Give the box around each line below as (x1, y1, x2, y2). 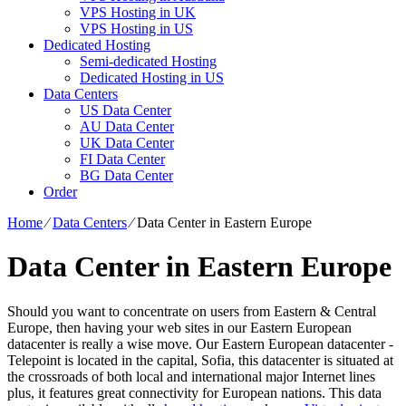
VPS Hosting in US (80, 20, 193, 36)
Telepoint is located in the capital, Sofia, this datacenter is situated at (7, 352, 393, 368)
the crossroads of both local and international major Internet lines (7, 368, 375, 384)
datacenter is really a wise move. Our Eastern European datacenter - (7, 335, 393, 352)
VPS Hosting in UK (80, 4, 196, 20)
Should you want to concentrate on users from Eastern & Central (7, 303, 376, 319)
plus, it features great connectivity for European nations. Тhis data (7, 384, 382, 401)
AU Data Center (80, 118, 174, 134)
